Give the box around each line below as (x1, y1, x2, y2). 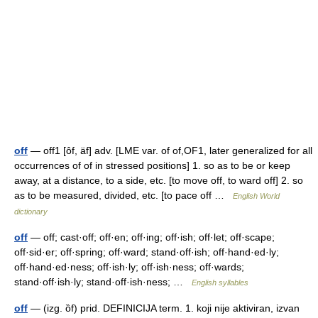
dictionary (14, 207, 48, 216)
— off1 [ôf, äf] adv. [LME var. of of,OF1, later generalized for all (28, 145, 312, 156)
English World (233, 192, 280, 200)
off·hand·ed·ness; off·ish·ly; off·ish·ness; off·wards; (14, 261, 244, 273)
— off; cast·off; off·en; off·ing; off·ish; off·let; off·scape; (28, 231, 275, 243)
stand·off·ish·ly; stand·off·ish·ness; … (14, 276, 192, 287)
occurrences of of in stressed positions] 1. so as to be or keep (14, 160, 290, 171)
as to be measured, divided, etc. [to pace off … (14, 190, 233, 201)
